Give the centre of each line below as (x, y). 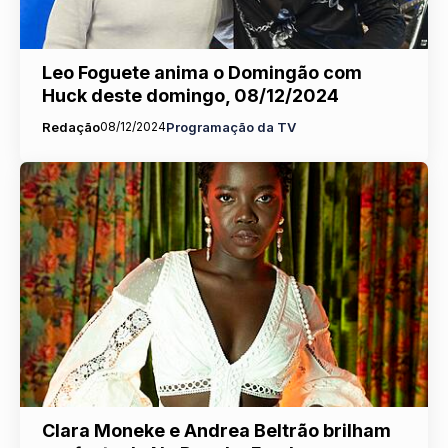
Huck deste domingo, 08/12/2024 (190, 96)
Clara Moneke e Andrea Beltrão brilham (216, 430)
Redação (70, 127)
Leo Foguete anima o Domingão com (201, 73)
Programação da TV (230, 127)
